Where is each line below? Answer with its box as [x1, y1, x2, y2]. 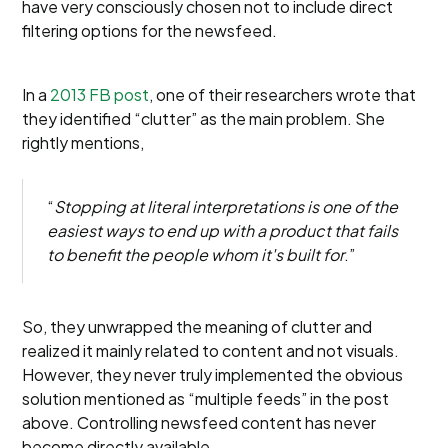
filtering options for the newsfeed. [22, 20, 278, 41]
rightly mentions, [22, 132, 145, 153]
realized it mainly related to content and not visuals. [22, 340, 400, 361]
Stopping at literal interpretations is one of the [54, 196, 399, 217]
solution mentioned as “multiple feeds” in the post [22, 388, 390, 409]
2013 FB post [50, 84, 150, 105]
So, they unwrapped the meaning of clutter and [22, 316, 373, 337]
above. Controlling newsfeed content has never [22, 412, 377, 433]
